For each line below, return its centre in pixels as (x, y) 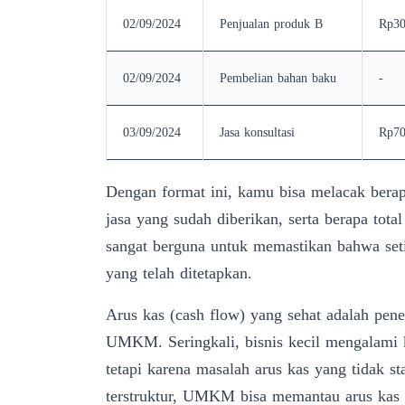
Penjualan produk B (271, 24)
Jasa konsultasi (257, 132)
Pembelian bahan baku (278, 78)
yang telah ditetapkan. (179, 273)
